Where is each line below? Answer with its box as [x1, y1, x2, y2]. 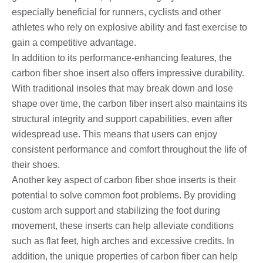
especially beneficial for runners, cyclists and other [12, 6, 221, 17]
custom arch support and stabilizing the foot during [12, 205, 220, 215]
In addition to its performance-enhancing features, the [12, 52, 232, 63]
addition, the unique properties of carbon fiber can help [12, 251, 238, 261]
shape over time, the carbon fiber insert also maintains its [12, 98, 247, 109]
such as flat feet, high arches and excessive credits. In [12, 235, 234, 246]
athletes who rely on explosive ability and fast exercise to [12, 22, 247, 32]
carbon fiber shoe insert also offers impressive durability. [12, 68, 244, 78]
